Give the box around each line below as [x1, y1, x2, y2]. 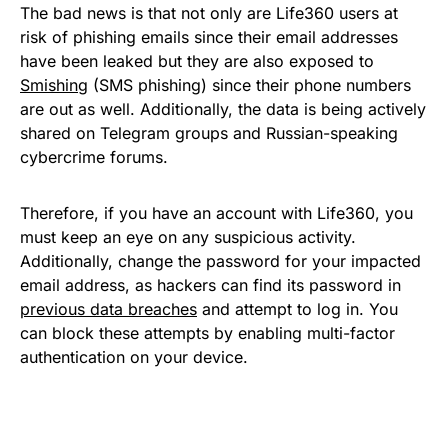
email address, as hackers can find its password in [20, 274, 401, 295]
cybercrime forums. [20, 146, 168, 167]
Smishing [20, 74, 88, 95]
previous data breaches [20, 298, 197, 319]
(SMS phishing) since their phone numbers [88, 74, 411, 95]
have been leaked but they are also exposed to [20, 50, 374, 71]
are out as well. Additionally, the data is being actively [20, 98, 426, 119]
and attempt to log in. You [197, 298, 398, 319]
